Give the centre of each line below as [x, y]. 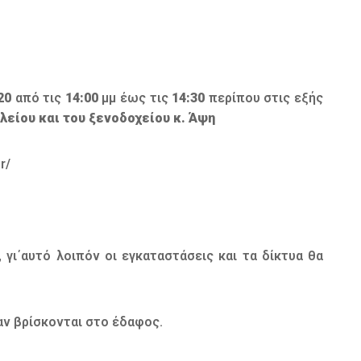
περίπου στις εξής [264, 98]
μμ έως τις [133, 98]
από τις [38, 98]
